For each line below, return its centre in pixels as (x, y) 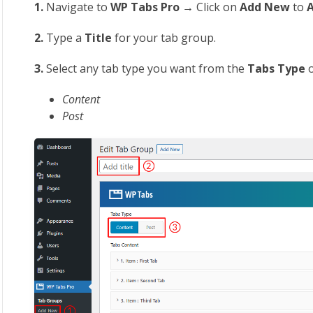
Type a (64, 38)
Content (81, 99)
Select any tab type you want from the (146, 68)
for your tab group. (166, 38)
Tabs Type (278, 68)
